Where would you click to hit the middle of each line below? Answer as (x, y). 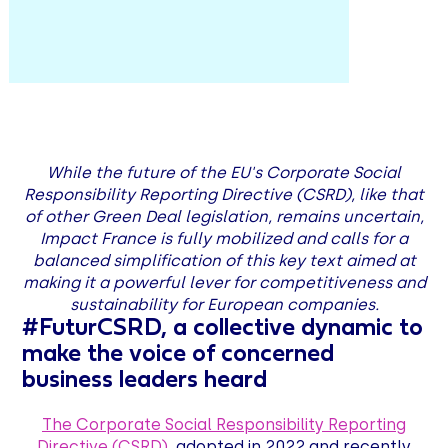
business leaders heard (145, 380)
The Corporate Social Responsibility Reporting (224, 424)
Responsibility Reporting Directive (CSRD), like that (224, 194)
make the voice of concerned (178, 354)
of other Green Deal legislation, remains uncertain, (224, 216)
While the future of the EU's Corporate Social (224, 172)
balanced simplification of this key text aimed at (224, 260)
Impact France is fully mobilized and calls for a (224, 238)
